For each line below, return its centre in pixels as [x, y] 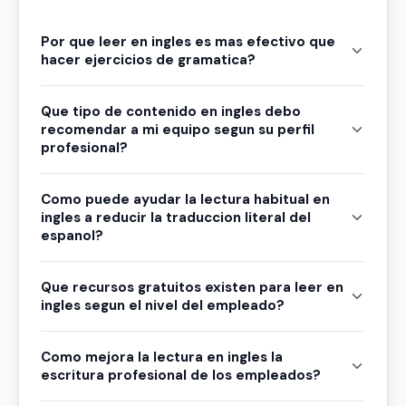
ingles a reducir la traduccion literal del [176, 218]
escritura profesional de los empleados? [181, 376]
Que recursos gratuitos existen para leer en [192, 288]
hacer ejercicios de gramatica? [148, 60]
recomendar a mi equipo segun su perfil [178, 130]
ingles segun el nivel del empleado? [163, 306]
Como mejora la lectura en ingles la [162, 358]
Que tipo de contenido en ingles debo [171, 112]
